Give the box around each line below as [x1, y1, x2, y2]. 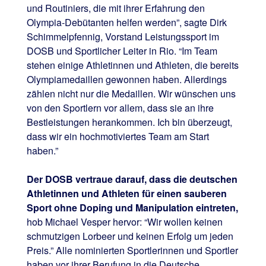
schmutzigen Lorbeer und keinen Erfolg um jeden [26, 229, 233, 243]
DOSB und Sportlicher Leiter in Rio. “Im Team [26, 43, 217, 58]
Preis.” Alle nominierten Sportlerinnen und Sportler [26, 243, 238, 257]
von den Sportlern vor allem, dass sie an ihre [26, 100, 214, 115]
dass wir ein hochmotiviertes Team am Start [26, 129, 209, 143]
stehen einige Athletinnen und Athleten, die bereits [26, 58, 239, 72]
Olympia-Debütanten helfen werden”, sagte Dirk [26, 15, 227, 29]
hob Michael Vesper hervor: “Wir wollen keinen [26, 214, 223, 229]
